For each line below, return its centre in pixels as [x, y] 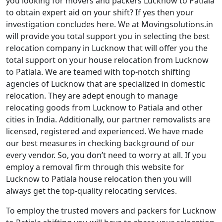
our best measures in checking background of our [100, 143]
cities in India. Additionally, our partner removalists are [108, 119]
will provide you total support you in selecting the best [108, 36]
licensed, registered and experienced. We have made [105, 131]
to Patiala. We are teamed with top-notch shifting [98, 72]
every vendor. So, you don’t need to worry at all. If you [106, 155]
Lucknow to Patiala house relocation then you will [99, 179]
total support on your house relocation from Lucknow [107, 60]
